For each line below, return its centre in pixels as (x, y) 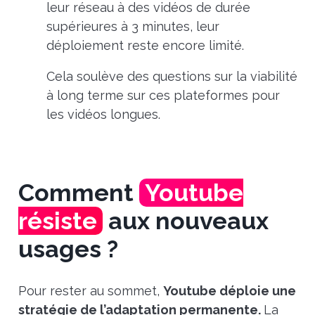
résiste (60, 221)
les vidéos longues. (103, 115)
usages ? (68, 249)
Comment (78, 193)
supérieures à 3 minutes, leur (133, 27)
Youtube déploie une (229, 290)
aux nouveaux (185, 221)
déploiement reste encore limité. (145, 46)
